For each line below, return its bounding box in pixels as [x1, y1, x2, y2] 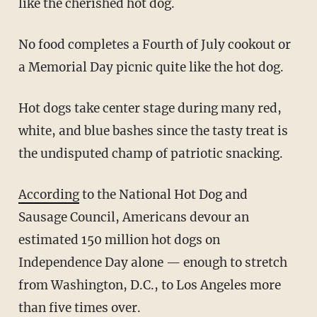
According [26, 186, 79, 202]
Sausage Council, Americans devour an [18, 209, 249, 225]
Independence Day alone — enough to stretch [18, 254, 287, 270]
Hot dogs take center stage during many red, [18, 100, 28, 116]
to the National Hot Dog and [79, 186, 248, 202]
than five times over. [18, 299, 141, 316]
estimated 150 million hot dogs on [18, 231, 220, 248]
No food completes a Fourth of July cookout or [18, 36, 28, 52]
